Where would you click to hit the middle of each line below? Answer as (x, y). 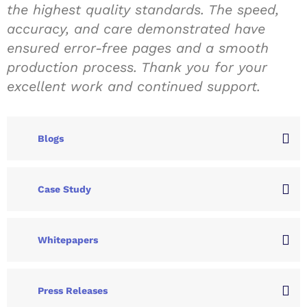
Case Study (64, 189)
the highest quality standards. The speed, (143, 10)
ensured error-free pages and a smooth (138, 48)
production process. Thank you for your (137, 67)
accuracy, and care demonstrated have (136, 29)
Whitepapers (68, 240)
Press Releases (73, 291)
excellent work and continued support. (134, 86)
